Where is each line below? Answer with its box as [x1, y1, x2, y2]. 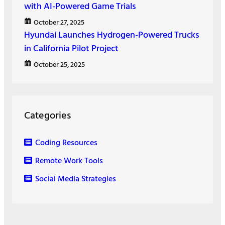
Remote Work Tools [35, 154, 103, 168]
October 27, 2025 [34, 17, 84, 29]
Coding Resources [35, 136, 97, 150]
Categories [24, 107, 71, 124]
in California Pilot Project [24, 41, 119, 56]
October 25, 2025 [34, 59, 85, 71]
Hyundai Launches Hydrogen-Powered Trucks [24, 28, 199, 43]
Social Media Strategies [35, 172, 116, 186]
